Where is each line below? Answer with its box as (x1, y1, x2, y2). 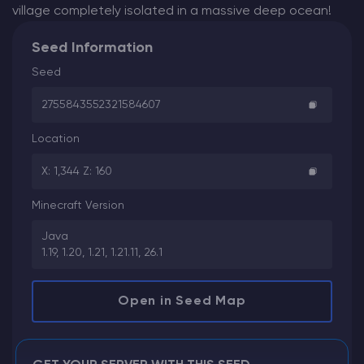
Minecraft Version (32, 200, 124, 212)
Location (32, 133, 80, 145)
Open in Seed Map (118, 295, 246, 309)
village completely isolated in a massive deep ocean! (12, 5, 331, 19)
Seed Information (32, 41, 153, 56)
